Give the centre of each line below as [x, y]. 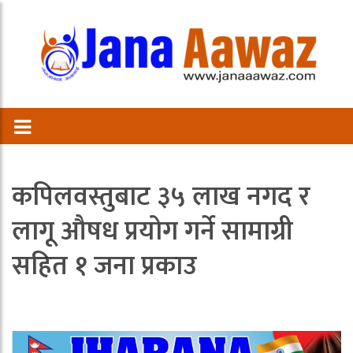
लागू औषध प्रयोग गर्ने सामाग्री [152, 232]
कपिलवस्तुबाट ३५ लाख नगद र [161, 197]
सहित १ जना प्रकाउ [104, 266]
